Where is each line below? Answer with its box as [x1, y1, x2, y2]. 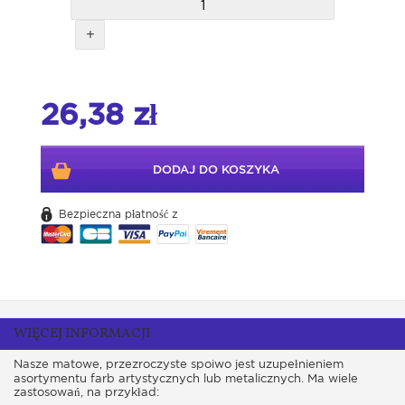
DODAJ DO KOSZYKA [153, 163, 279, 177]
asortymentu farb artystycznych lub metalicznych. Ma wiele [14, 372, 358, 386]
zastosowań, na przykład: [14, 385, 159, 400]
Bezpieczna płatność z [59, 207, 178, 221]
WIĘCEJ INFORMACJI [14, 325, 150, 344]
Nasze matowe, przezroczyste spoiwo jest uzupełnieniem [14, 357, 344, 372]
